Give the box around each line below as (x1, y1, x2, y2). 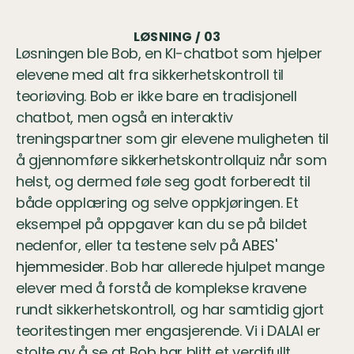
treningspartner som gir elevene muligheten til (16, 129, 329, 149)
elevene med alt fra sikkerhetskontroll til (16, 65, 284, 85)
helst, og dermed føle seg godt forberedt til (16, 171, 311, 191)
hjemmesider (16, 257, 106, 277)
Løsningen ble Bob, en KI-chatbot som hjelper (16, 43, 322, 63)
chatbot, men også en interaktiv (16, 107, 233, 127)
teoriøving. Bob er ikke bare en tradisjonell (16, 86, 297, 106)
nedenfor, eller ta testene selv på (16, 235, 239, 255)
